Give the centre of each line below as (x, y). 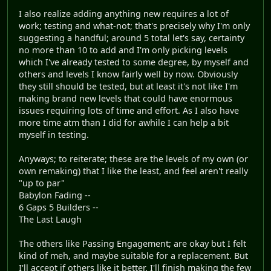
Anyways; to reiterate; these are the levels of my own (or (133, 158)
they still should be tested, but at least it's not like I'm (128, 86)
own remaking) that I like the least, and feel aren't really (133, 171)
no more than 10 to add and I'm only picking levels (123, 50)
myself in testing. (54, 134)
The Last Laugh (50, 219)
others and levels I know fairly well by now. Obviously (128, 74)
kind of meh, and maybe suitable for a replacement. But (133, 255)
